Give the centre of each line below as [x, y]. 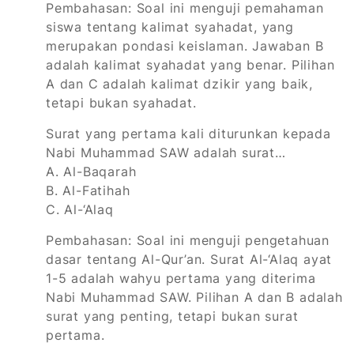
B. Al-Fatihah [88, 191]
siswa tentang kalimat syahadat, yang [170, 27]
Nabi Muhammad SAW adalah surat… [166, 153]
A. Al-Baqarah [91, 172]
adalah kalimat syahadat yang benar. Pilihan [190, 65]
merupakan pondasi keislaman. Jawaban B [185, 46]
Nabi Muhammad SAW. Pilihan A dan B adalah [194, 298]
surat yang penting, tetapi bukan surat [172, 316]
